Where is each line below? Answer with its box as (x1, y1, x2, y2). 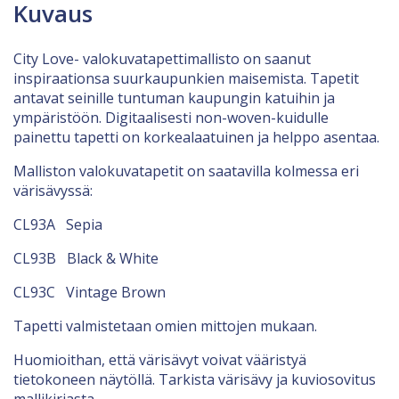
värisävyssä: (13, 181, 93, 201)
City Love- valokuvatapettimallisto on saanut (13, 49, 311, 69)
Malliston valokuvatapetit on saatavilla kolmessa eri (13, 161, 359, 182)
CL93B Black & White (13, 248, 159, 269)
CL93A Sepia (13, 215, 102, 235)
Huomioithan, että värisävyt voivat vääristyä (13, 350, 306, 370)
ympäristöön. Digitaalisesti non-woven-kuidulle (13, 108, 329, 128)
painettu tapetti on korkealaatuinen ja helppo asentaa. (13, 127, 379, 148)
